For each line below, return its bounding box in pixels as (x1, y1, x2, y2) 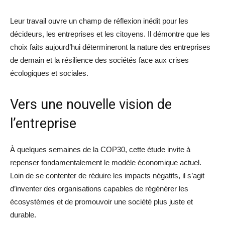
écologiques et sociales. (10, 69, 88, 78)
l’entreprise (10, 116, 76, 132)
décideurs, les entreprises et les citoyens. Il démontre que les (10, 30, 210, 39)
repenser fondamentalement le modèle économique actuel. (10, 158, 201, 167)
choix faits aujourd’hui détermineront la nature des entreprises (10, 43, 210, 52)
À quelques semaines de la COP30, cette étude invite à (10, 145, 190, 154)
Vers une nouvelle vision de (10, 96, 172, 113)
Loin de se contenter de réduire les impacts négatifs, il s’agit (10, 171, 204, 180)
